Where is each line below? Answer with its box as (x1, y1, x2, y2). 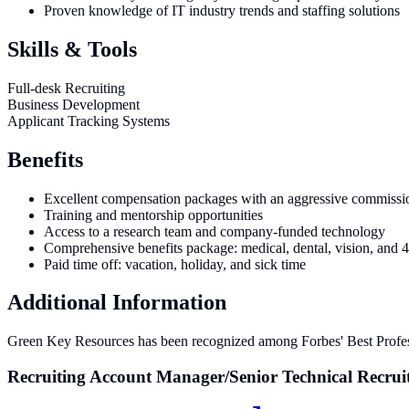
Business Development (7, 96, 140, 112)
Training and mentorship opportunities (44, 206, 263, 223)
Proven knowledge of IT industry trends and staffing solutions (44, 2, 400, 18)
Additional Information (7, 290, 226, 315)
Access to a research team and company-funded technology (44, 223, 385, 239)
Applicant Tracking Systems (7, 112, 170, 129)
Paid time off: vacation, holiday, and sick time (44, 256, 306, 272)
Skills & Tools (7, 37, 137, 61)
